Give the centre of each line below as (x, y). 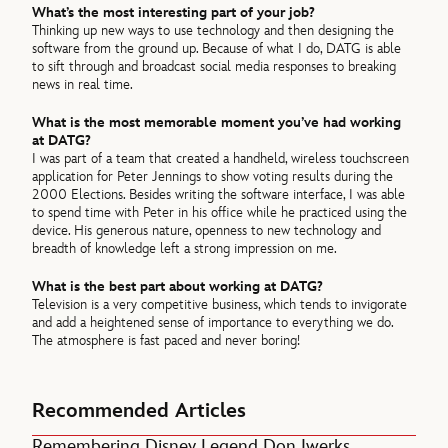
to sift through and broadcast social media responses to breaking (214, 66)
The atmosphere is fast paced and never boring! (166, 341)
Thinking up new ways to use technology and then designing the (213, 30)
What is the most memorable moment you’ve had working (217, 123)
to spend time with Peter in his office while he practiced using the (220, 213)
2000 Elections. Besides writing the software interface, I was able (219, 195)
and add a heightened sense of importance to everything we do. (213, 323)
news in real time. (83, 84)
